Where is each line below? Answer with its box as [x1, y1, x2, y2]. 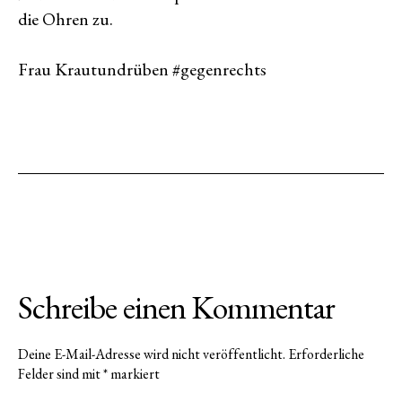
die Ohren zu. [18, 7, 113, 31]
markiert [108, 364, 160, 383]
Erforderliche [288, 345, 364, 363]
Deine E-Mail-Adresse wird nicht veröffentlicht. [18, 345, 285, 363]
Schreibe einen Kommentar [18, 286, 336, 328]
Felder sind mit [18, 364, 103, 383]
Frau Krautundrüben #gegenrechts [18, 57, 267, 81]
